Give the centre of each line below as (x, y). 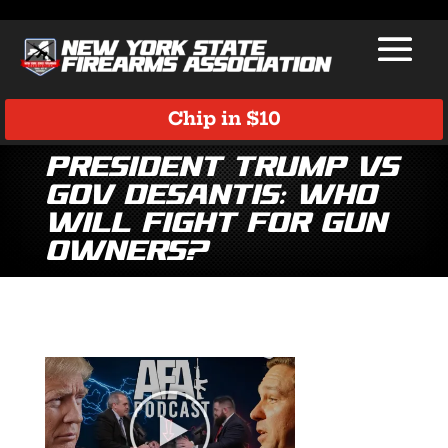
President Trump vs (221, 168)
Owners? (125, 252)
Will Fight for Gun (215, 224)
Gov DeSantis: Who (210, 196)
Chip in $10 (224, 119)
